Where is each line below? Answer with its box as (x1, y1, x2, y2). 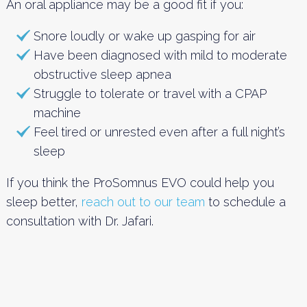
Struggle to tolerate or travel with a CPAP (33, 86, 267, 101)
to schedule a (204, 194, 286, 209)
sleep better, (5, 194, 82, 209)
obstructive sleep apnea (33, 66, 171, 82)
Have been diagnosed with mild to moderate (33, 47, 287, 62)
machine (33, 105, 81, 120)
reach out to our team (81, 194, 205, 209)
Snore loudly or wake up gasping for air (33, 28, 256, 43)
